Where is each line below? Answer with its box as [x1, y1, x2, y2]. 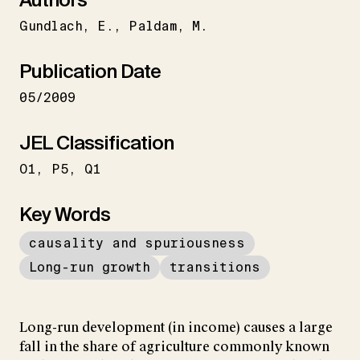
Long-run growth [29, 258, 150, 276]
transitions [170, 258, 260, 276]
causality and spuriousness [29, 234, 245, 252]
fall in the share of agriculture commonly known [19, 337, 329, 355]
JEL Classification [19, 129, 174, 155]
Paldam [129, 17, 178, 35]
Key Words [19, 201, 110, 227]
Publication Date [19, 58, 161, 84]
